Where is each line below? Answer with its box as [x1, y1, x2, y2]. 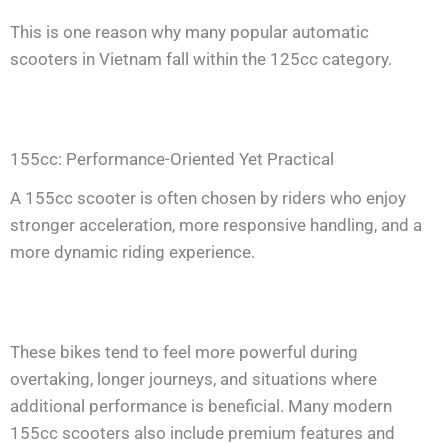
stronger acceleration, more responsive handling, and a [10, 214, 422, 235]
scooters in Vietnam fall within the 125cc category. [10, 49, 392, 70]
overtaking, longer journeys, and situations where [10, 368, 377, 389]
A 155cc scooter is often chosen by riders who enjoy [10, 187, 406, 208]
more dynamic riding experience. [10, 241, 255, 262]
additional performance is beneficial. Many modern [10, 395, 392, 416]
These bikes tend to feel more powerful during [10, 341, 358, 362]
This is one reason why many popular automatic [10, 22, 369, 43]
